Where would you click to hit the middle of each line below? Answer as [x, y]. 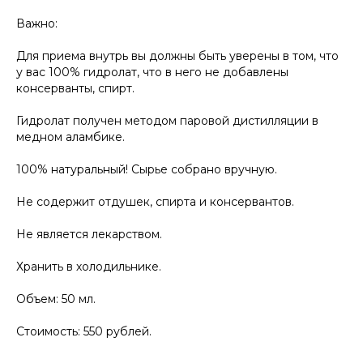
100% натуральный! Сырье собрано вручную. [147, 170]
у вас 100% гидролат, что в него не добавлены [152, 73]
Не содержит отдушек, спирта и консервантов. [155, 202]
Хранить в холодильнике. [89, 267]
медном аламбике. [70, 137]
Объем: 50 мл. [56, 299]
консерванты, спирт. [75, 89]
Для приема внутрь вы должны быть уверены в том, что [177, 56]
